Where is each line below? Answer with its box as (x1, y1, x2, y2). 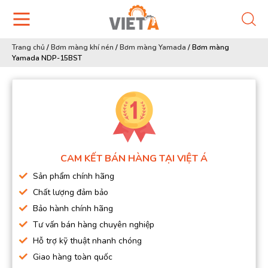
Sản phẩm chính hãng (33, 170, 114, 182)
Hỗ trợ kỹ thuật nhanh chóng (33, 235, 142, 246)
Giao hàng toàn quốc (33, 251, 112, 263)
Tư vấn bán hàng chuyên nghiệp (33, 219, 154, 230)
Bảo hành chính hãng (33, 203, 113, 214)
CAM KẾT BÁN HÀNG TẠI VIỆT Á (60, 152, 208, 165)
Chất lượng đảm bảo (33, 187, 108, 198)
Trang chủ (12, 42, 45, 52)
